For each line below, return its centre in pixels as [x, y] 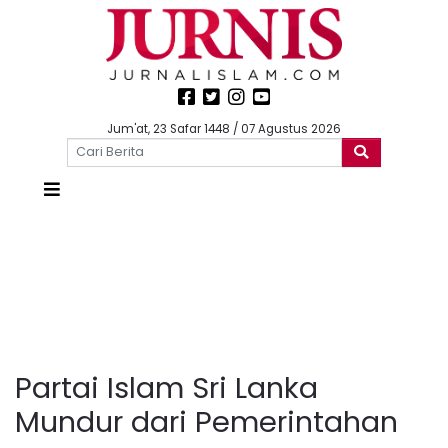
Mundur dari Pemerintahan [206, 421]
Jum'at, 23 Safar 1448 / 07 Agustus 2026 [224, 129]
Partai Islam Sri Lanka [166, 387]
